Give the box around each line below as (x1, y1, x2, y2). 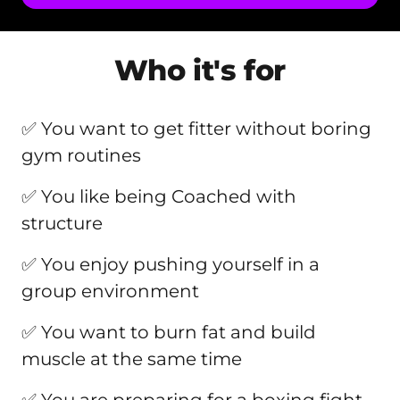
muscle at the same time (21, 347, 242, 370)
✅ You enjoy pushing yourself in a (21, 253, 320, 275)
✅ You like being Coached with (21, 185, 296, 207)
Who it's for (113, 52, 287, 87)
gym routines (21, 144, 141, 166)
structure (21, 212, 103, 234)
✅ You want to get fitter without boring (21, 117, 371, 139)
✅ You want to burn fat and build (21, 321, 316, 343)
